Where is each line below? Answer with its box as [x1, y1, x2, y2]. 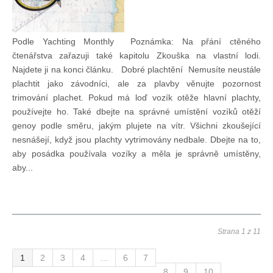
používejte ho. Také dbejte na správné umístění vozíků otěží [12, 107, 261, 117]
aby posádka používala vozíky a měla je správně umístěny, [12, 149, 261, 159]
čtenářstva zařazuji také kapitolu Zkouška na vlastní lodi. [12, 51, 261, 61]
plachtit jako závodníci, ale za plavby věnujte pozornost [12, 79, 261, 89]
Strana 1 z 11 [218, 227, 261, 236]
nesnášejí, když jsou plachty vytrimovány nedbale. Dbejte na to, [12, 135, 261, 145]
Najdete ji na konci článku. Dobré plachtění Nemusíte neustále [12, 65, 261, 75]
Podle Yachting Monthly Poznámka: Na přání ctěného [12, 37, 261, 47]
